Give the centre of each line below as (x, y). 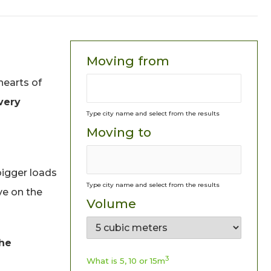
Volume (111, 204)
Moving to (119, 132)
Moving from (128, 61)
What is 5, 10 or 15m (126, 261)
